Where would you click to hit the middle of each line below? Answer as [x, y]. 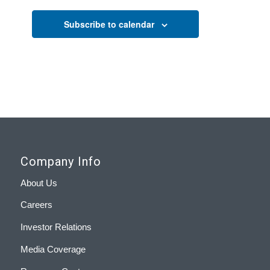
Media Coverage [53, 249]
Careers [36, 205]
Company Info [61, 161]
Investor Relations [56, 227]
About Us [39, 183]
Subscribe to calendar [109, 24]
